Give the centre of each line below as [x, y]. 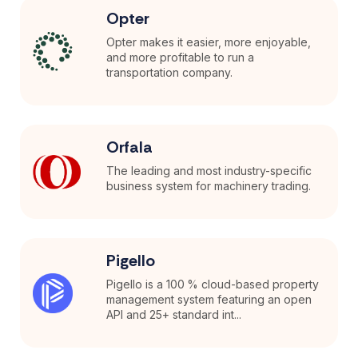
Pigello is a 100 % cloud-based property [213, 284]
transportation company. [170, 73]
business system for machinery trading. [209, 186]
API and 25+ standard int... [174, 315]
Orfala [130, 147]
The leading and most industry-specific [209, 171]
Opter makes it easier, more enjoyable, [209, 42]
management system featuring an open [209, 300]
